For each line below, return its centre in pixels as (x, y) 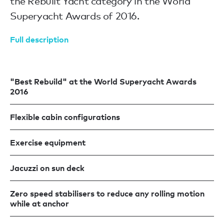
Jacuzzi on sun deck (47, 168)
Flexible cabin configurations (65, 117)
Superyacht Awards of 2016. (75, 16)
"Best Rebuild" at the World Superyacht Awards (103, 81)
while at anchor (39, 203)
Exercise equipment (48, 142)
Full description (39, 39)
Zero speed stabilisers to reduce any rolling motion (107, 193)
